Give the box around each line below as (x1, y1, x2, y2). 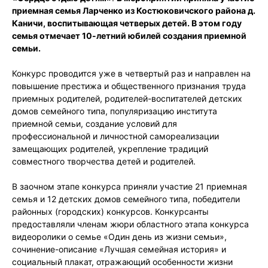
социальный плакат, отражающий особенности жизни (12, 256, 233, 267)
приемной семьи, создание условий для (12, 118, 177, 129)
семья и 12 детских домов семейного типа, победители (12, 193, 240, 204)
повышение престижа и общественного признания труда (12, 80, 246, 91)
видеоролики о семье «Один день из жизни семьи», (12, 231, 227, 242)
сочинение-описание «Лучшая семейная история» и (12, 243, 226, 254)
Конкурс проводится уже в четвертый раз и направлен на (12, 68, 251, 78)
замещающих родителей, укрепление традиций (12, 143, 208, 154)
